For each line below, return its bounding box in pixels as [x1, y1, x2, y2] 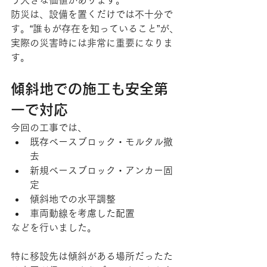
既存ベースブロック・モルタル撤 [30, 137, 173, 147]
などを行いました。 [11, 223, 97, 232]
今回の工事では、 [11, 123, 87, 132]
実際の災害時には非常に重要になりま [11, 38, 173, 48]
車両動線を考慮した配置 [30, 209, 135, 218]
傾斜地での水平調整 [30, 194, 116, 204]
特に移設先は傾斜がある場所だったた [11, 252, 173, 261]
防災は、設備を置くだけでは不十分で [11, 10, 173, 19]
